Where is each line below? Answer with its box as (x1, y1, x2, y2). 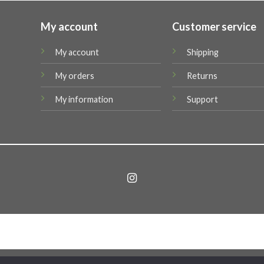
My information (55, 94, 113, 104)
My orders (55, 70, 94, 81)
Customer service (172, 19, 257, 33)
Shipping (187, 47, 219, 57)
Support (187, 94, 219, 104)
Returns (187, 70, 218, 81)
